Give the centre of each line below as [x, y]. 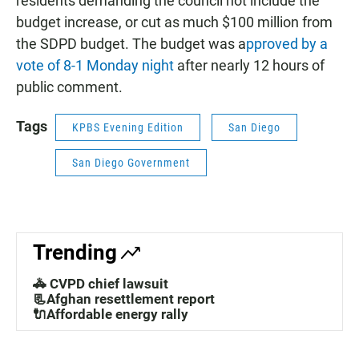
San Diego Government [131, 163]
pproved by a [287, 44]
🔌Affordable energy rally [111, 315]
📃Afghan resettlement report [124, 299]
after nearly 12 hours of [249, 66]
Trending [75, 253]
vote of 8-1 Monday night [95, 66]
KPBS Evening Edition [128, 128]
